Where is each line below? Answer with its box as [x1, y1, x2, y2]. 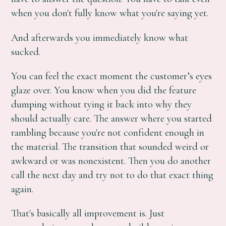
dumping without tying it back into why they [11, 97, 192, 110]
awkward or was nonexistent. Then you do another [11, 154, 211, 167]
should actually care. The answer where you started [11, 111, 212, 125]
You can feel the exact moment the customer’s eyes [11, 69, 212, 82]
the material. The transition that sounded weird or [11, 140, 209, 153]
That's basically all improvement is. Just [11, 207, 165, 220]
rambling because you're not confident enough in [11, 126, 205, 139]
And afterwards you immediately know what [11, 31, 189, 44]
